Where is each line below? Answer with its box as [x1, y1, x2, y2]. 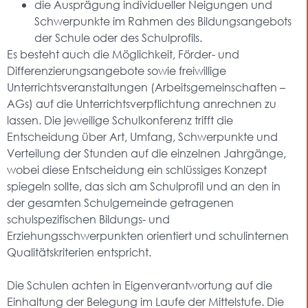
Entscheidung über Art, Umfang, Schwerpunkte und [7, 129, 278, 144]
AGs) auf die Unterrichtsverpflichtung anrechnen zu [7, 96, 276, 111]
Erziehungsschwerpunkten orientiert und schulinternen [7, 228, 289, 243]
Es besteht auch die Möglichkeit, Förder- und [7, 47, 239, 61]
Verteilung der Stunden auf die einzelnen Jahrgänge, [7, 146, 286, 160]
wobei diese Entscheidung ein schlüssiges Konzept [7, 162, 267, 177]
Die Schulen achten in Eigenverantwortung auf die [7, 278, 272, 292]
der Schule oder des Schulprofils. [34, 30, 202, 45]
